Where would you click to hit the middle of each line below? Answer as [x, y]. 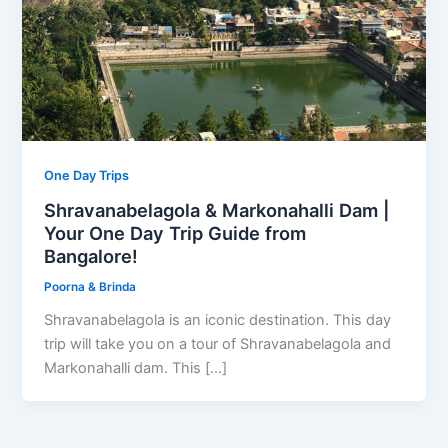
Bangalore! [91, 255]
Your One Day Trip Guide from [175, 232]
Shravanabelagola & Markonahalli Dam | [217, 209]
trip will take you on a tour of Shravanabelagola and [218, 343]
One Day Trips [87, 176]
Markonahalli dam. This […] [136, 367]
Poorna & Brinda [90, 286]
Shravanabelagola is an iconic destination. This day [218, 319]
